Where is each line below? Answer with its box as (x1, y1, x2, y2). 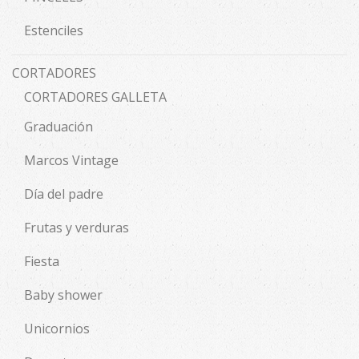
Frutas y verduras (24, 219, 129, 237)
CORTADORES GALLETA (24, 88, 167, 107)
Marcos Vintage (24, 151, 119, 170)
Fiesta (24, 252, 59, 271)
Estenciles (24, 22, 83, 40)
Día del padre (24, 185, 103, 204)
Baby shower (24, 286, 103, 305)
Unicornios (24, 320, 90, 338)
